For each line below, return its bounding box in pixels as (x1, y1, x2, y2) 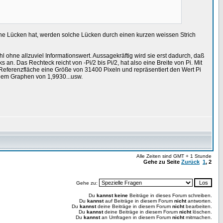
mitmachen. (184, 215, 212, 220)
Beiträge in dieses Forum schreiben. (128, 193, 212, 198)
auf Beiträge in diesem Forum (104, 198, 174, 204)
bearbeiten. (184, 204, 212, 209)
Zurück (181, 159, 200, 165)
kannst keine (97, 193, 128, 198)
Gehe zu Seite (143, 159, 181, 165)
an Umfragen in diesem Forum (100, 215, 172, 220)
